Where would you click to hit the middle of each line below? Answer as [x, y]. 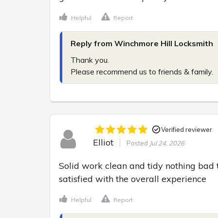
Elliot [103, 143]
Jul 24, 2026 [167, 143]
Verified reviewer [186, 129]
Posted [138, 143]
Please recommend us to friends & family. [142, 71]
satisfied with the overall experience [133, 179]
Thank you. [90, 60]
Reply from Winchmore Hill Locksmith [142, 43]
